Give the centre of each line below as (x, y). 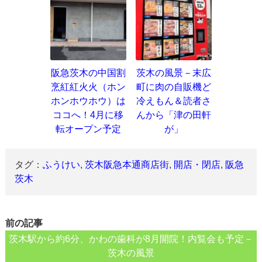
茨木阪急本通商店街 (127, 164)
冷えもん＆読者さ (173, 101)
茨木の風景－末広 (173, 73)
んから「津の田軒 (173, 115)
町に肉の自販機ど (173, 87)
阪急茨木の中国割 (88, 73)
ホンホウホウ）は (88, 101)
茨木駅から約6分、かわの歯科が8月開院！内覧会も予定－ (131, 239)
